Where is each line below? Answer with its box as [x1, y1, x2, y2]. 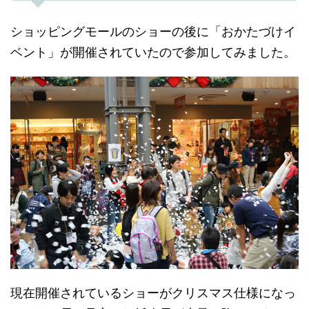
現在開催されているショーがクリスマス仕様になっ [10, 285, 296, 300]
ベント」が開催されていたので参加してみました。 [10, 45, 296, 60]
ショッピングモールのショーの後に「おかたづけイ [10, 24, 296, 39]
